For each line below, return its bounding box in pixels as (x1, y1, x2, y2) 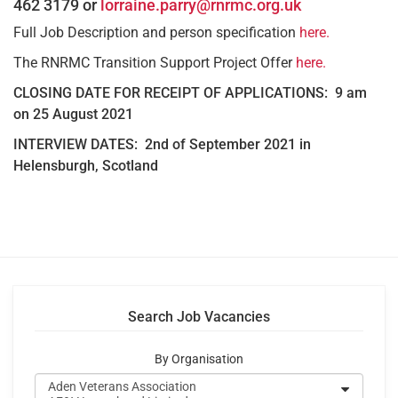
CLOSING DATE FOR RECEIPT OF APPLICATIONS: (13, 84, 335, 101)
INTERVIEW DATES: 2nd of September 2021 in (13, 135, 311, 153)
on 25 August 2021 (13, 105, 133, 123)
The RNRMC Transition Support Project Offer (13, 53, 296, 71)
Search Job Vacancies (128, 307, 270, 325)
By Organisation (155, 351, 243, 367)
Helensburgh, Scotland (13, 156, 162, 174)
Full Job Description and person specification (13, 23, 299, 41)
